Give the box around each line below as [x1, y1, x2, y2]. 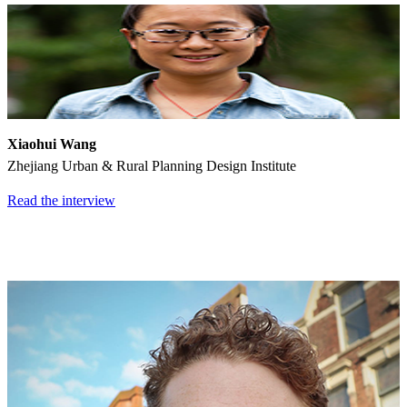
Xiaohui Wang [7, 135, 96, 152]
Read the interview [7, 192, 115, 208]
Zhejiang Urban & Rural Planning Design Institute [7, 157, 296, 174]
